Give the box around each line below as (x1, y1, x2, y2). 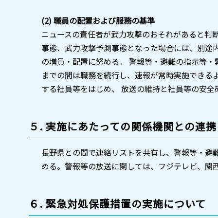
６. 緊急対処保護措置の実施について (29, 196, 206, 211)
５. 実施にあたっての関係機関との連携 (29, 118, 217, 133)
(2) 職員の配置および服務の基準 (41, 14, 155, 26)
